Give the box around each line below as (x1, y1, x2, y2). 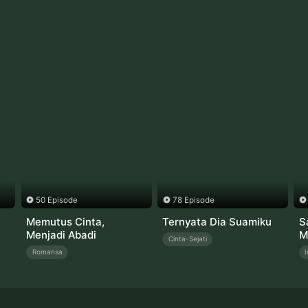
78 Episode (172, 195, 214, 206)
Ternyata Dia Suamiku (162, 214, 272, 228)
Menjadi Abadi (26, 228, 97, 241)
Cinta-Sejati (168, 234, 207, 243)
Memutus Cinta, (26, 214, 105, 228)
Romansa (32, 247, 63, 256)
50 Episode (36, 195, 78, 206)
